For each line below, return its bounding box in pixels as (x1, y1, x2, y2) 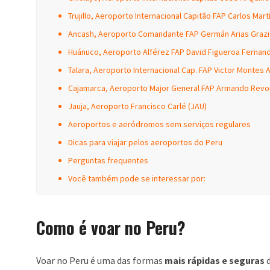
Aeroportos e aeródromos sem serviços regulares (68, 119, 251, 130)
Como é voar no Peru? (36, 215, 186, 240)
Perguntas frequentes (68, 155, 148, 166)
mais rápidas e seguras (165, 254, 265, 266)
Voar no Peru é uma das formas (36, 254, 165, 266)
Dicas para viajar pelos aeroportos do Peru (68, 137, 222, 148)
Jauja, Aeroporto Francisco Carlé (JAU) (68, 101, 207, 111)
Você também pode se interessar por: (68, 173, 206, 184)
